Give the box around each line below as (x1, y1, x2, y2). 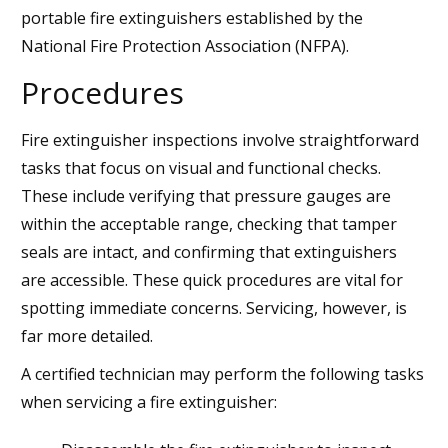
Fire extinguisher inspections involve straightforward (21, 128, 419, 151)
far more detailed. (21, 324, 153, 347)
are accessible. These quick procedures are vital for (21, 268, 403, 291)
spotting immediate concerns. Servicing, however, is (21, 296, 407, 319)
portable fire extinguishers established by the (21, 6, 363, 29)
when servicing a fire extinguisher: (21, 390, 277, 413)
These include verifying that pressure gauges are (21, 184, 391, 207)
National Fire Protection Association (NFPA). (21, 34, 349, 57)
